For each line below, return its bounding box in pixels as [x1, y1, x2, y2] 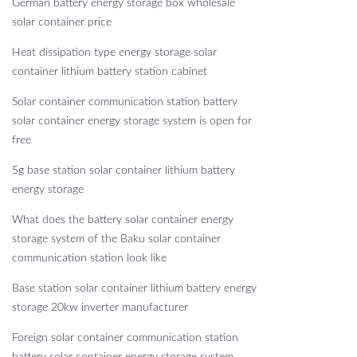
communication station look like [12, 253, 167, 265]
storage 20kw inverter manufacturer [12, 302, 188, 314]
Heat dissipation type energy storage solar [12, 47, 217, 59]
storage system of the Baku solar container [12, 233, 221, 245]
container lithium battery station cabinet [12, 66, 207, 78]
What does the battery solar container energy [12, 214, 233, 226]
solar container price [12, 17, 112, 29]
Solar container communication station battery [12, 96, 237, 108]
